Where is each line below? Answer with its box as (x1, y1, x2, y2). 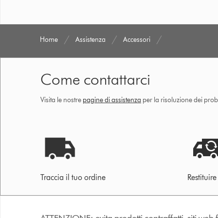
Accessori (123, 36, 151, 44)
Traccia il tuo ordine (40, 173, 106, 182)
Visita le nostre (40, 96, 83, 105)
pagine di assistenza (83, 96, 141, 105)
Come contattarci (40, 70, 150, 89)
